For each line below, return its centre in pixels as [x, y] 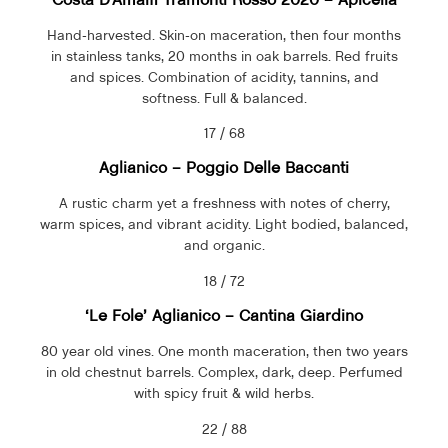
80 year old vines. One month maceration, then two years [224, 351]
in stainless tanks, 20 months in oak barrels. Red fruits [224, 55]
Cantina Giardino [301, 315]
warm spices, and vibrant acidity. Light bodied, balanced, [224, 224]
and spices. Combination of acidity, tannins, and [224, 76]
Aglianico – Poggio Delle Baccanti [224, 167]
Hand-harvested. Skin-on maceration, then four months [224, 34]
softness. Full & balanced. [224, 97]
